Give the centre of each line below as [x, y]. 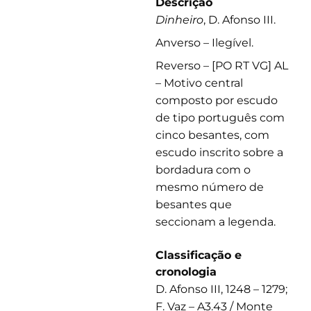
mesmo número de [210, 187]
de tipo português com [220, 118]
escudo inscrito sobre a [219, 153]
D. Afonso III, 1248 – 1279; [221, 289]
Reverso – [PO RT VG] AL [222, 66]
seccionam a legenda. [216, 222]
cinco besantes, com [212, 135]
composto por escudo [217, 101]
